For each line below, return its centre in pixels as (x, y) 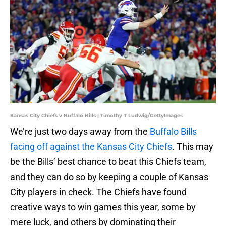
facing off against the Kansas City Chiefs (91, 147)
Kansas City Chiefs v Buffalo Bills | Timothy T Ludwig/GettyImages (96, 116)
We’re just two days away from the (80, 132)
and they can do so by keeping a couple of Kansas (109, 177)
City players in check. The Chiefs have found (98, 192)
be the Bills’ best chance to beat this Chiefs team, (108, 162)
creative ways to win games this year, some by (103, 207)
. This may (193, 147)
